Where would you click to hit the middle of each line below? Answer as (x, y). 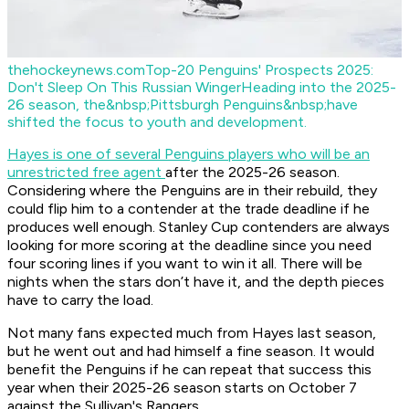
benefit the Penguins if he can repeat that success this (189, 370)
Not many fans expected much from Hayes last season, (192, 333)
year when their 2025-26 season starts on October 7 (182, 388)
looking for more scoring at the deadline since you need (189, 246)
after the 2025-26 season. (252, 173)
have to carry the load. (82, 300)
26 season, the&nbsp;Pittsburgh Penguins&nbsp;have (183, 105)
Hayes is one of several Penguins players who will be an (189, 154)
